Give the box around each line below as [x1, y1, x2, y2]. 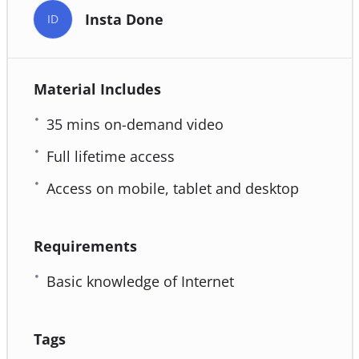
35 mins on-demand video [46, 114, 224, 134]
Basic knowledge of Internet [46, 271, 234, 291]
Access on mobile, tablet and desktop [46, 178, 299, 198]
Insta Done [84, 9, 163, 29]
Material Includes [33, 79, 161, 99]
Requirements [33, 236, 137, 256]
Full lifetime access [46, 146, 175, 166]
